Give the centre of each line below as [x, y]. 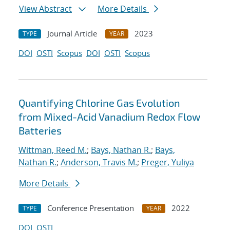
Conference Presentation [91, 208]
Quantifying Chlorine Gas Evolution [99, 103]
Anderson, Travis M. [99, 162]
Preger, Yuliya [168, 162]
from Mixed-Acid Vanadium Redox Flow [109, 117]
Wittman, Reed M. [53, 150]
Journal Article [72, 34]
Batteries [40, 131]
